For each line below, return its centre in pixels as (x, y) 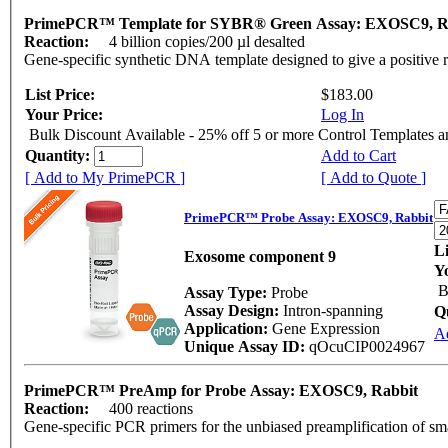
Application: (228, 329)
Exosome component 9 (260, 257)
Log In (342, 114)
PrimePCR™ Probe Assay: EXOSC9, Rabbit (308, 218)
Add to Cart (358, 155)
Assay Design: (233, 311)
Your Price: (64, 114)
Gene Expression (328, 329)
